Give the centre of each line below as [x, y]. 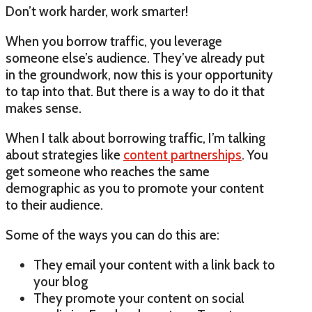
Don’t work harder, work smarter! [97, 12]
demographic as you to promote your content [135, 189]
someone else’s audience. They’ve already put [135, 58]
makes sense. [44, 109]
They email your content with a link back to [154, 265]
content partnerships [182, 155]
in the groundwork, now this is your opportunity [139, 75]
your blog [61, 282]
